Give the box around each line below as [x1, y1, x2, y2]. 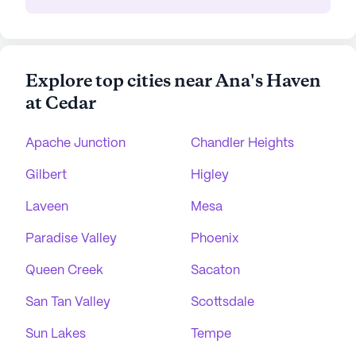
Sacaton [191, 265, 240, 277]
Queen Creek [25, 265, 103, 277]
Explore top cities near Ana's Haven [25, 70, 321, 94]
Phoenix [191, 233, 238, 245]
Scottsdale [191, 296, 254, 308]
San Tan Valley [25, 296, 110, 308]
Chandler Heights [191, 137, 294, 149]
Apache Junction [25, 137, 126, 149]
